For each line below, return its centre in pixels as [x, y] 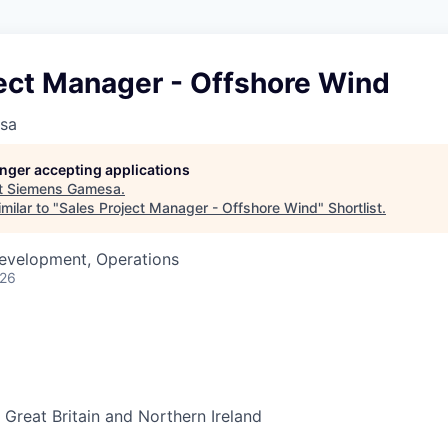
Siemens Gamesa [64, 188]
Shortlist [355, 207]
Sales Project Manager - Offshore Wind [188, 207]
